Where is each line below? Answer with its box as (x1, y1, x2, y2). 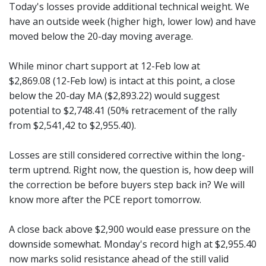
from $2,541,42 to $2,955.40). (9, 118, 136, 132)
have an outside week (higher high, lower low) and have (9, 14, 256, 28)
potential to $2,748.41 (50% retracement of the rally (9, 103, 237, 117)
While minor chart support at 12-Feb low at (9, 59, 200, 72)
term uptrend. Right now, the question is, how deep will (9, 163, 254, 176)
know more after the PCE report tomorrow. (9, 192, 201, 206)
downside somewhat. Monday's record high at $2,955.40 (9, 237, 256, 251)
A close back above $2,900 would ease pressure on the (9, 222, 251, 236)
